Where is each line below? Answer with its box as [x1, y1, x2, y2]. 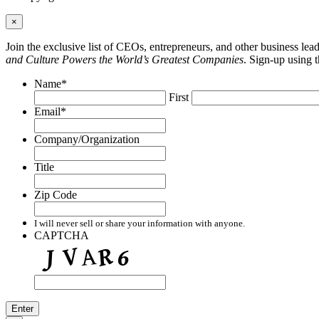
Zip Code [34, 189, 77, 202]
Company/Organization [34, 133, 140, 146]
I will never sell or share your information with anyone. [34, 218, 245, 229]
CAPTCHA [34, 229, 89, 242]
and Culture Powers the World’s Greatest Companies [6, 53, 244, 66]
